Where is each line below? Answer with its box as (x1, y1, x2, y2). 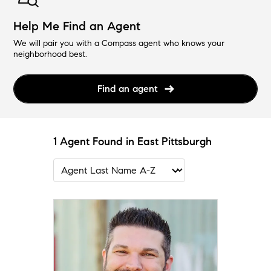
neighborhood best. (13, 49, 88, 60)
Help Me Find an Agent (13, 19, 141, 34)
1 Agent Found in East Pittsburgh (53, 135, 212, 149)
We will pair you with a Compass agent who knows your (13, 38, 225, 49)
